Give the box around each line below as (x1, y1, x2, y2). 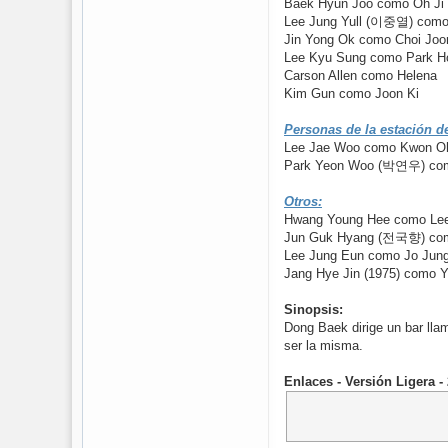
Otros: (284, 194, 322, 209)
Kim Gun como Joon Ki (284, 86, 419, 101)
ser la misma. (284, 338, 363, 353)
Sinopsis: (284, 302, 343, 317)
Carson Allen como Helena (284, 68, 437, 83)
